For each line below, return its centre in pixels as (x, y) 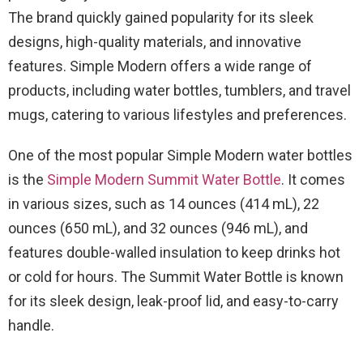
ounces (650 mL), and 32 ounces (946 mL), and (158, 228)
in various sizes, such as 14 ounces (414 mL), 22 (164, 204)
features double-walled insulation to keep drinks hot (174, 252)
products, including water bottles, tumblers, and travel (179, 90)
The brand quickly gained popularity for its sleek (161, 17)
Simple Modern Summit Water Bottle (164, 179)
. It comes (313, 179)
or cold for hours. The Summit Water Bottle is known (176, 277)
